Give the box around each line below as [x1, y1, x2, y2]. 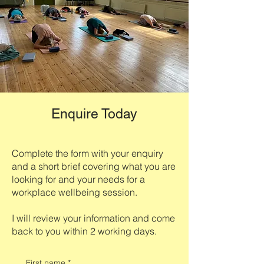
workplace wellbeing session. [12, 186, 140, 199]
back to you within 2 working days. [12, 225, 157, 237]
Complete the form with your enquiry [12, 147, 163, 160]
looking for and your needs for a [12, 173, 145, 186]
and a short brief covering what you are [12, 160, 176, 173]
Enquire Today [51, 106, 137, 122]
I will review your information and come [12, 212, 175, 225]
